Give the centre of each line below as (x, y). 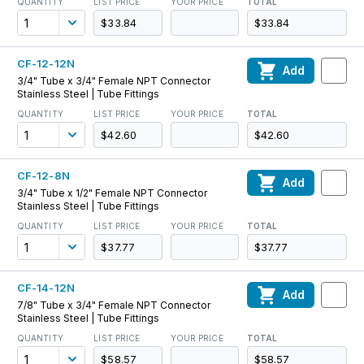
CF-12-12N (46, 63)
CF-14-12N (46, 288)
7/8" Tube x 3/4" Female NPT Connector (114, 305)
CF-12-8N (43, 175)
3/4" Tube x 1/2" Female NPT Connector (112, 193)
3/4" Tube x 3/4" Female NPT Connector (114, 81)
